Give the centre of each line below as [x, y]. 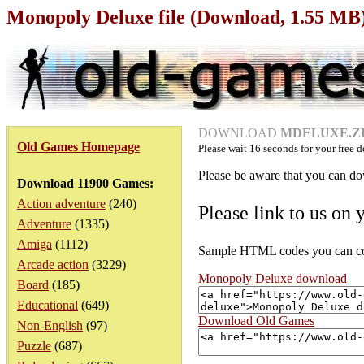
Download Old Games [256, 321]
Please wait [224, 148]
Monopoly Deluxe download [273, 278]
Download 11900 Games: [85, 183]
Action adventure [61, 204]
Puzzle [34, 346]
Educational [48, 305]
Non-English [50, 325]
